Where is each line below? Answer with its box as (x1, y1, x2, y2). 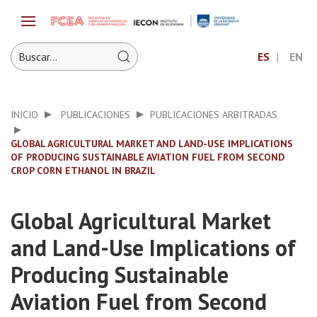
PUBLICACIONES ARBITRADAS (150, 108, 277, 121)
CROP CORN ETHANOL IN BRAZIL (11, 164, 156, 177)
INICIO (11, 108, 38, 121)
